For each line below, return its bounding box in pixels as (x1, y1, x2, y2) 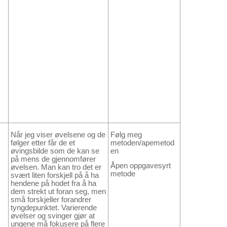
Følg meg (110, 130, 142, 139)
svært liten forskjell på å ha (11, 171, 99, 179)
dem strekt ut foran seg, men (11, 187, 106, 196)
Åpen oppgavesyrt (110, 161, 171, 170)
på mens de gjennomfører (11, 155, 96, 163)
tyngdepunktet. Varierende (11, 203, 97, 212)
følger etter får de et (11, 138, 75, 147)
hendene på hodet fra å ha (11, 179, 96, 187)
